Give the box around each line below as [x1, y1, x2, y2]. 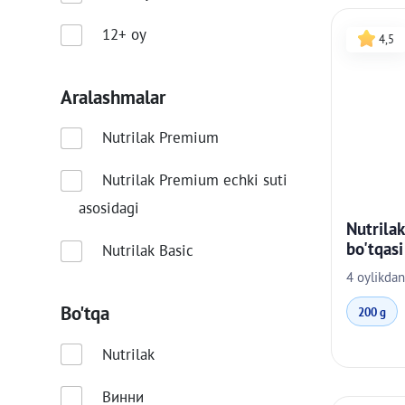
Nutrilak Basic [101, 240, 193, 261]
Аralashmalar [61, 84, 166, 109]
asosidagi [79, 198, 140, 219]
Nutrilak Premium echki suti [101, 170, 287, 191]
